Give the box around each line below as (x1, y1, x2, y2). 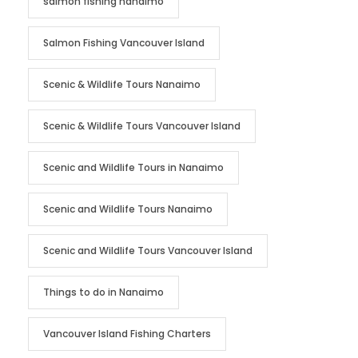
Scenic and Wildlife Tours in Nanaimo (43, 160, 224, 174)
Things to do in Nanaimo (43, 284, 164, 299)
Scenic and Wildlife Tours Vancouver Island (43, 243, 253, 257)
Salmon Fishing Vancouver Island (43, 35, 205, 50)
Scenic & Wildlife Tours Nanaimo (43, 77, 201, 91)
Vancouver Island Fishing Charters (43, 326, 211, 340)
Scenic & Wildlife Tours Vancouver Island (43, 118, 241, 133)
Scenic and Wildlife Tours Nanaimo (43, 201, 213, 216)
